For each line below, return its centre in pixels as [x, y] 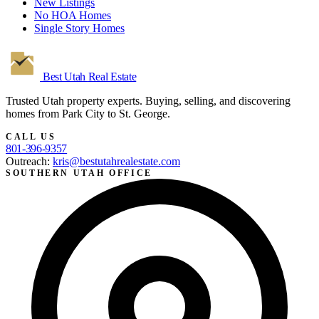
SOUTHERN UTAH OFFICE [79, 173]
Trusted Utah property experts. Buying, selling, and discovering [148, 100]
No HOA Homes [73, 15]
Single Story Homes [79, 28]
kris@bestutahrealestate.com [116, 161]
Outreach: [29, 161]
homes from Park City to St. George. [88, 113]
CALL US [31, 136]
